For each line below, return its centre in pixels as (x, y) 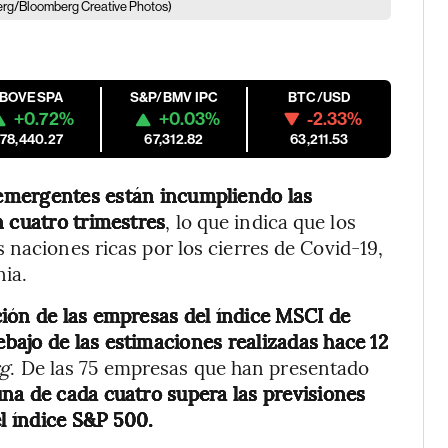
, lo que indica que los (260, 221)
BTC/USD (319, 97)
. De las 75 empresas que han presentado (190, 367)
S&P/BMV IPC (174, 97)
